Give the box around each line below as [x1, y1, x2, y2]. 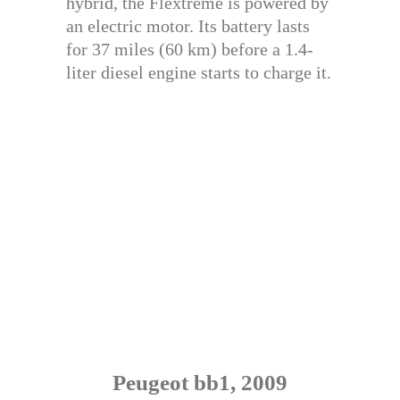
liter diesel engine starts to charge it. [66, 62, 331, 83]
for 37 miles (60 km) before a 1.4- [66, 39, 313, 60]
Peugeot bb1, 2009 [112, 371, 287, 396]
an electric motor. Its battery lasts [66, 16, 310, 37]
